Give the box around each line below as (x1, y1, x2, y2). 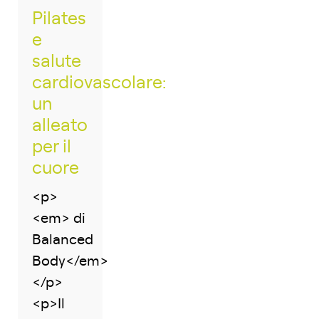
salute (32, 52, 81, 70)
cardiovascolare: (32, 73, 166, 92)
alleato (32, 116, 88, 135)
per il (32, 137, 71, 156)
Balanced (32, 232, 93, 247)
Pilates (32, 9, 86, 28)
